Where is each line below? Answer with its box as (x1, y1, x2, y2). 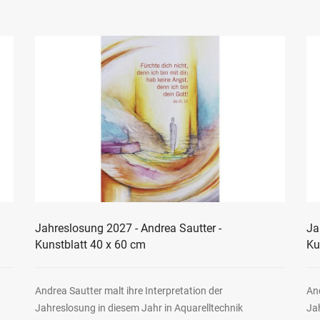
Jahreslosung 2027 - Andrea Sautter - (34, 221, 221, 236)
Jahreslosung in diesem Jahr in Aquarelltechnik (34, 302, 243, 314)
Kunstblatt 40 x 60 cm (34, 238, 146, 252)
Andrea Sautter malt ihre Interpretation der (34, 285, 223, 297)
